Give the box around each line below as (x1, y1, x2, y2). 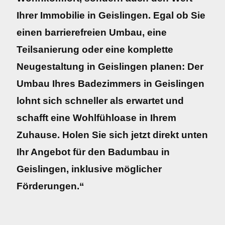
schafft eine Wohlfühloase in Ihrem (17, 113, 176, 123)
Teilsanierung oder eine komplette (17, 44, 173, 55)
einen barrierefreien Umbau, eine (17, 27, 167, 38)
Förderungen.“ (17, 181, 84, 191)
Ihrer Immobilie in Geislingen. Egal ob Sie (17, 10, 205, 21)
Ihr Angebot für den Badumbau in (17, 147, 170, 157)
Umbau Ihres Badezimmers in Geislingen (17, 78, 204, 89)
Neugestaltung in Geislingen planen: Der (17, 61, 203, 72)
